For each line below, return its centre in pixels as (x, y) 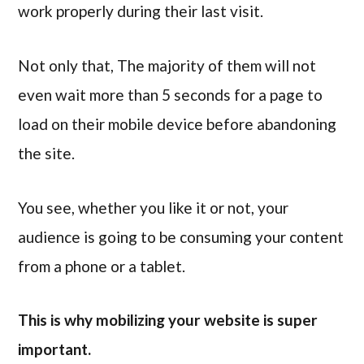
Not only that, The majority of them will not (167, 65)
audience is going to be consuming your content (181, 236)
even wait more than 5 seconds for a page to (171, 94)
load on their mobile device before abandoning (178, 123)
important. (55, 349)
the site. (47, 153)
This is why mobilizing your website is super (168, 320)
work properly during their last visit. (143, 11)
